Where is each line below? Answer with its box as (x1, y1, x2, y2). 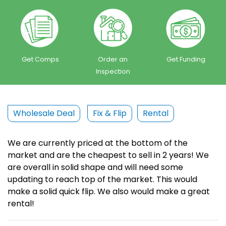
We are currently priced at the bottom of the (8, 137, 188, 149)
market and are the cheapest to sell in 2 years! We (8, 149, 209, 161)
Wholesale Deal (13, 107, 75, 120)
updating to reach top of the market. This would (8, 174, 197, 186)
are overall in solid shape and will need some (8, 161, 183, 174)
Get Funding (166, 55, 205, 64)
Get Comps (21, 55, 59, 64)
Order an (98, 55, 128, 64)
